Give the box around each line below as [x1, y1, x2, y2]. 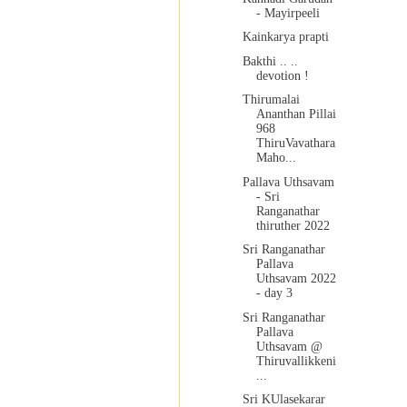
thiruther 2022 [255, 218, 330, 233]
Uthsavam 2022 [255, 272, 336, 286]
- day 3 [255, 286, 293, 301]
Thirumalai [242, 93, 300, 107]
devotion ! [255, 68, 309, 83]
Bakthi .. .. [242, 54, 298, 68]
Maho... [255, 151, 296, 165]
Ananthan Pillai [255, 107, 336, 122]
